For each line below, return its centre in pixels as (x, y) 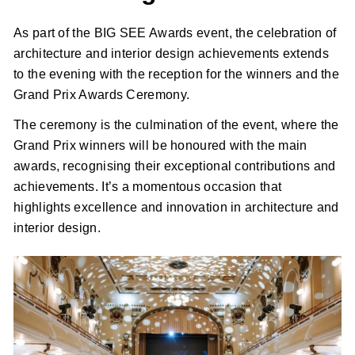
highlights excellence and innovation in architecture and (176, 208)
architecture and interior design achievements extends (171, 54)
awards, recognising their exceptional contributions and (175, 166)
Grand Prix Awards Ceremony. (102, 95)
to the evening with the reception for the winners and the (177, 74)
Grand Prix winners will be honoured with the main (160, 146)
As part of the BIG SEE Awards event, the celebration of (175, 33)
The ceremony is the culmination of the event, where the (176, 125)
